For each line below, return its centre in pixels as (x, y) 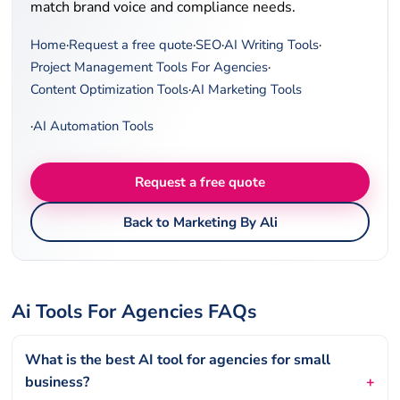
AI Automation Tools (94, 125)
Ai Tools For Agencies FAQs (134, 311)
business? (58, 382)
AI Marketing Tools (247, 89)
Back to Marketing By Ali (200, 222)
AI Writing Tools (272, 44)
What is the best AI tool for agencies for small (178, 359)
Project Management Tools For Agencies (150, 67)
